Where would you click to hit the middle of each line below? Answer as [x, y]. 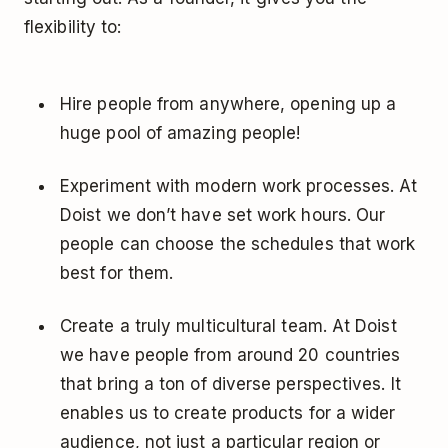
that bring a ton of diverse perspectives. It [230, 384]
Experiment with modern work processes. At [239, 186]
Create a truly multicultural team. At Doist [228, 326]
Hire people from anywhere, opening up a [228, 104]
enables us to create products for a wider [228, 413]
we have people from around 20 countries [230, 355]
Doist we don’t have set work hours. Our [223, 215]
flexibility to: [73, 27]
